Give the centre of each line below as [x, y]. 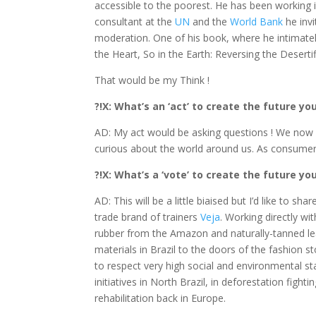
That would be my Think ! [152, 80]
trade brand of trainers [148, 217]
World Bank [257, 22]
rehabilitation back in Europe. [160, 298]
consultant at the [135, 22]
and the [210, 22]
